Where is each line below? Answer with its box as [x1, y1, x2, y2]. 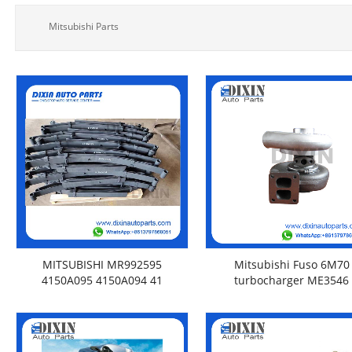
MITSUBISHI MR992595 [42, 257, 162, 272]
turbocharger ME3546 [234, 273, 350, 288]
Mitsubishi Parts [49, 20, 119, 33]
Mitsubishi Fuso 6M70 [233, 257, 350, 272]
